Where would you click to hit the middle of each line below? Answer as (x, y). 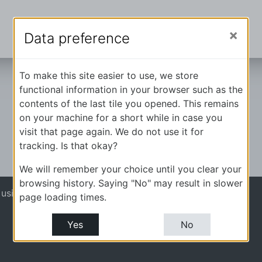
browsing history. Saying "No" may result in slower (131, 183)
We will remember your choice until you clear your (130, 169)
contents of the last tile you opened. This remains (129, 104)
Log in (106, 193)
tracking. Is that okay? (68, 146)
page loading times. (63, 197)
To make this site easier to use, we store (109, 75)
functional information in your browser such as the (131, 89)
